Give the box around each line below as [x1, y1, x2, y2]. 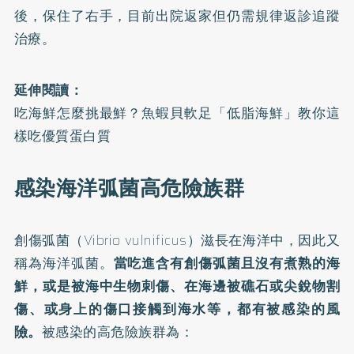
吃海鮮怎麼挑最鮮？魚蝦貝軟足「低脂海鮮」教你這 [13, 102, 341, 123]
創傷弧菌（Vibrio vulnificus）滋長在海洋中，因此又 [13, 229, 341, 250]
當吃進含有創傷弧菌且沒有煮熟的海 [113, 252, 341, 273]
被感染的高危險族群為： [41, 321, 194, 342]
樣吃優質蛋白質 [13, 125, 111, 146]
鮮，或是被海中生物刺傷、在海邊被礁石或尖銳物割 [13, 275, 341, 296]
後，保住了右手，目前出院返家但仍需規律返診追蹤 [13, 5, 341, 26]
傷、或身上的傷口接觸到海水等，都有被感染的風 [13, 298, 341, 319]
